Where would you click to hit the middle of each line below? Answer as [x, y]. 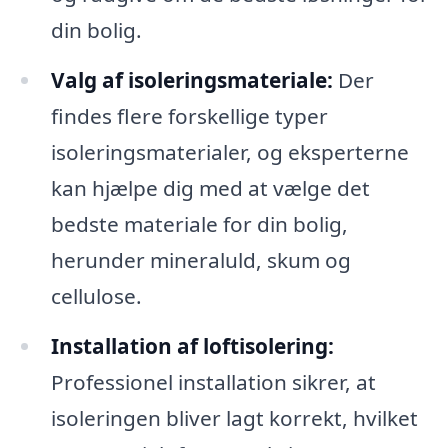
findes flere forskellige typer [189, 116]
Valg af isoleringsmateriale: [191, 80]
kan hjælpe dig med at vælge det [210, 188]
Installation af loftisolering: [192, 346]
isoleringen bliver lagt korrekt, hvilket [234, 418]
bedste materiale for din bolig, [199, 224]
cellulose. [96, 296]
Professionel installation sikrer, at [213, 382]
